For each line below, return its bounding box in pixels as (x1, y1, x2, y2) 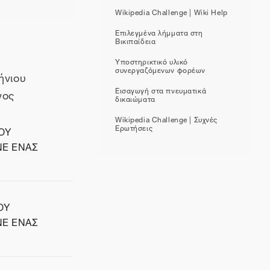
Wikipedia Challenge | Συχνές (115, 111, 218, 125)
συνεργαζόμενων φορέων (115, 61, 206, 76)
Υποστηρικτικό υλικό (115, 53, 188, 67)
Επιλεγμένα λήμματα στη (115, 24, 203, 39)
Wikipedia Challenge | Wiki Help (115, 4, 228, 18)
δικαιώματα (115, 90, 155, 105)
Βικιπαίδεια (115, 33, 156, 47)
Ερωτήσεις (115, 119, 153, 134)
